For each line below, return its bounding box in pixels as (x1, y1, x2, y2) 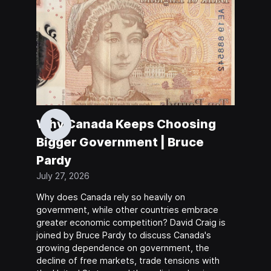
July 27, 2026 (36, 170, 90, 181)
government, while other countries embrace (36, 204, 218, 215)
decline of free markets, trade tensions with (36, 255, 220, 266)
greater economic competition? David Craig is (36, 217, 226, 228)
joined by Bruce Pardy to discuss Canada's (36, 230, 211, 241)
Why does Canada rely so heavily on (36, 192, 185, 203)
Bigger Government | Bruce (36, 134, 204, 149)
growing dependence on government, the (36, 243, 209, 253)
